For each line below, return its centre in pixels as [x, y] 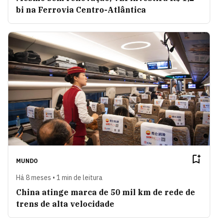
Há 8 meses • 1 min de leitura [59, 178]
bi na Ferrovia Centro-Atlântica [81, 10]
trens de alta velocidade [65, 204]
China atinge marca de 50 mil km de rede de [106, 192]
